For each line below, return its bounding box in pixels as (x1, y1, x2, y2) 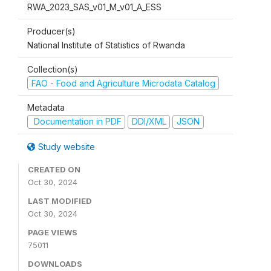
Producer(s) (27, 25, 76, 36)
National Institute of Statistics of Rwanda (27, 39, 185, 50)
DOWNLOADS (28, 258, 82, 269)
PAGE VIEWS (28, 227, 77, 237)
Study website (36, 141, 95, 152)
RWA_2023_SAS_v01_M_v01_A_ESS (27, 1, 162, 12)
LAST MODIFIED (28, 195, 92, 206)
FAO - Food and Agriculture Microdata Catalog (31, 77, 215, 88)
